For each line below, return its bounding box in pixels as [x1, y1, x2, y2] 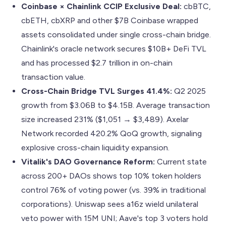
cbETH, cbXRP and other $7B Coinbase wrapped [21, 15, 198, 25]
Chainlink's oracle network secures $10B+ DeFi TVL [21, 43, 206, 53]
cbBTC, [182, 1, 211, 11]
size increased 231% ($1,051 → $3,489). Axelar [21, 114, 189, 124]
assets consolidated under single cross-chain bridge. [21, 29, 211, 39]
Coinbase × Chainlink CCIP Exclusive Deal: [21, 1, 182, 11]
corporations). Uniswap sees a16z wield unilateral [21, 199, 198, 209]
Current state [155, 156, 207, 166]
